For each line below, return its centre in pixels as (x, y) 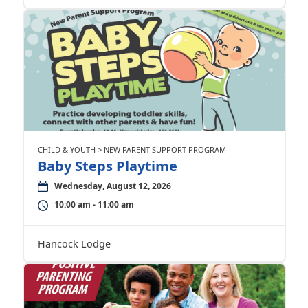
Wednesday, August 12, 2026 (112, 186)
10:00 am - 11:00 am (94, 205)
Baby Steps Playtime (107, 166)
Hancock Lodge (74, 244)
